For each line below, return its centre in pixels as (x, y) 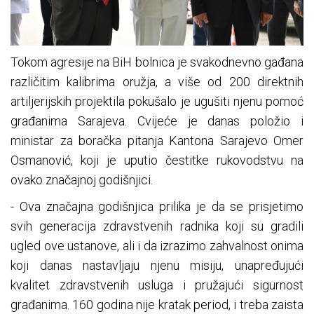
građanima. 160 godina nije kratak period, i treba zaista (157, 304)
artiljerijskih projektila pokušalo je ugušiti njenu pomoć (157, 101)
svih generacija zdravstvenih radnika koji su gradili (157, 226)
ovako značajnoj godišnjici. (82, 179)
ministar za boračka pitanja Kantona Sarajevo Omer (157, 140)
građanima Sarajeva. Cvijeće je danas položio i (157, 121)
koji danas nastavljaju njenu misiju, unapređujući (157, 265)
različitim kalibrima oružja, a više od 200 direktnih (157, 81)
